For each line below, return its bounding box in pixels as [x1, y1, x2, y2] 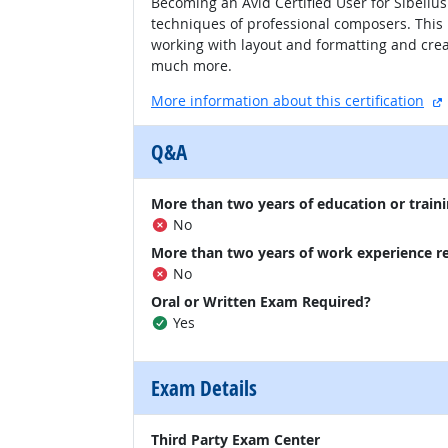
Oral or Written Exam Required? [151, 292, 371, 311]
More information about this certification [151, 91, 424, 110]
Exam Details [151, 374, 257, 402]
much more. [151, 56, 232, 75]
